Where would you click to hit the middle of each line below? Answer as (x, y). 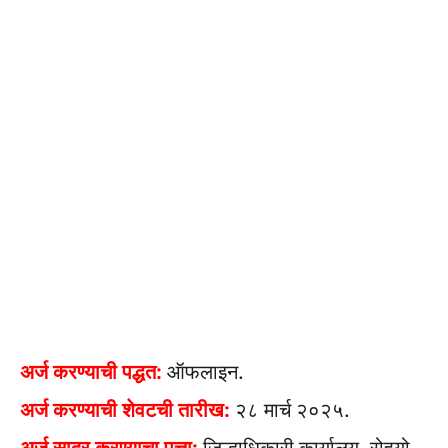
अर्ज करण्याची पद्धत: (91, 372)
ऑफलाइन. (203, 372)
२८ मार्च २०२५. (290, 410)
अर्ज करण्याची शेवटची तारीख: (125, 410)
